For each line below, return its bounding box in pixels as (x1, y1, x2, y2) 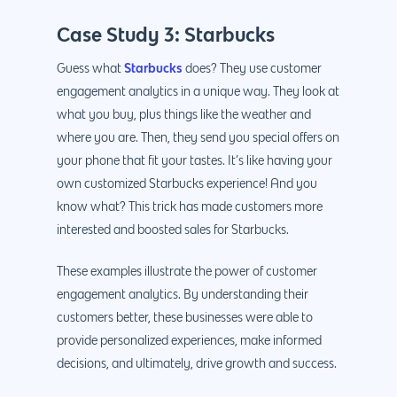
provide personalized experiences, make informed (57, 335, 322, 348)
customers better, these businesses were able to (57, 312, 313, 325)
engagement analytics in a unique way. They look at (57, 86, 339, 99)
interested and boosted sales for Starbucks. (57, 224, 289, 237)
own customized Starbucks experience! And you (57, 178, 317, 191)
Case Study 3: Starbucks (57, 22, 275, 47)
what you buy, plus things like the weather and (57, 109, 311, 122)
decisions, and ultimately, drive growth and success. (57, 358, 337, 371)
